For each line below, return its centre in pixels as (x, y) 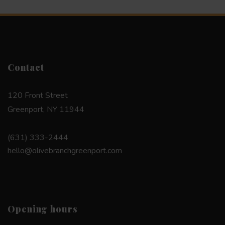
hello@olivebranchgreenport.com (65, 150)
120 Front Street (38, 95)
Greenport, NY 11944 (46, 109)
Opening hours (43, 208)
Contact (26, 67)
